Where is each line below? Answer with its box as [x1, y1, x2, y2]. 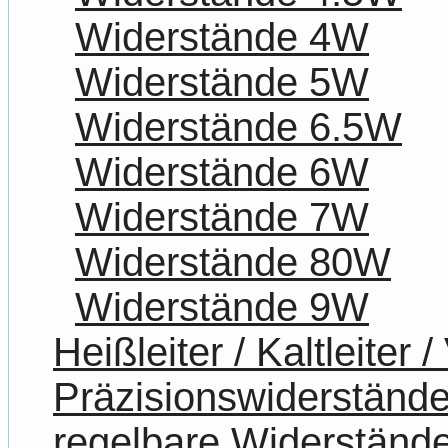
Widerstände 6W [75, 150, 369, 195]
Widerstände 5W [75, 60, 369, 105]
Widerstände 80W [75, 240, 391, 285]
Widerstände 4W [75, 15, 369, 60]
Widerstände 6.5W [75, 105, 402, 150]
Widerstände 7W [75, 195, 369, 240]
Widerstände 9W [75, 285, 369, 330]
